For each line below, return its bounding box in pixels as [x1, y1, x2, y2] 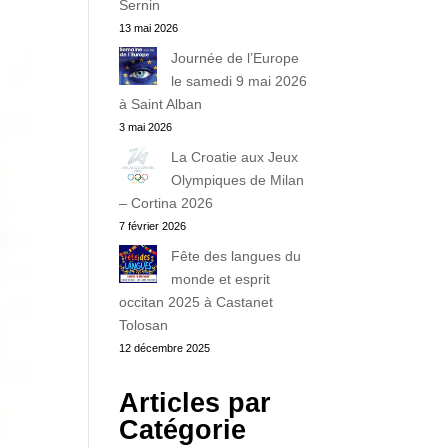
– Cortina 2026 [119, 195, 214, 211]
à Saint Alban [119, 96, 203, 112]
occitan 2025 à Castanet [119, 294, 274, 310]
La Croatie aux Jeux [171, 149, 299, 165]
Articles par [119, 388, 272, 418]
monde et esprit [171, 271, 271, 287]
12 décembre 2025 [119, 342, 211, 354]
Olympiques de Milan [171, 172, 305, 188]
